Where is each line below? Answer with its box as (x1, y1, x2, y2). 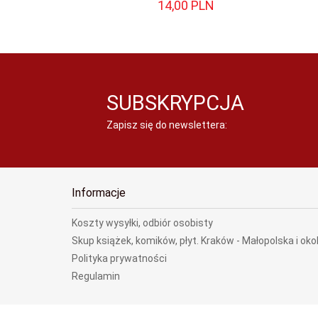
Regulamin (72, 270, 120, 282)
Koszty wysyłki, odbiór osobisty (72, 217, 213, 229)
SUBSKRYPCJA (106, 91, 245, 115)
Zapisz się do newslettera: (106, 119, 228, 131)
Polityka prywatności (72, 253, 167, 264)
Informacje (72, 186, 126, 199)
